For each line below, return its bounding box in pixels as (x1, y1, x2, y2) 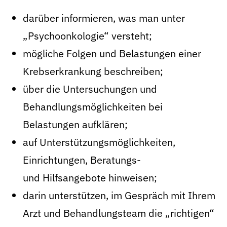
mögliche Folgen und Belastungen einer (23, 47, 201, 60)
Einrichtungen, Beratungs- (23, 153, 141, 167)
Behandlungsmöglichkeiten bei (23, 100, 163, 113)
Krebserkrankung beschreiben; (23, 64, 163, 78)
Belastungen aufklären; (23, 118, 128, 131)
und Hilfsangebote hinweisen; (23, 171, 157, 184)
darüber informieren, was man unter (23, 11, 185, 25)
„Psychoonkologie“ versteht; (23, 29, 152, 43)
